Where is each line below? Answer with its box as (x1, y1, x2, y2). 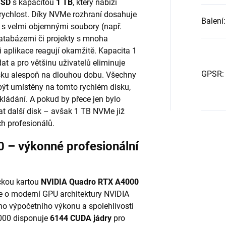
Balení (201, 16, 223, 26)
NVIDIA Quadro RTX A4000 (41, 177, 139, 187)
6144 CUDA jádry (50, 213, 111, 223)
